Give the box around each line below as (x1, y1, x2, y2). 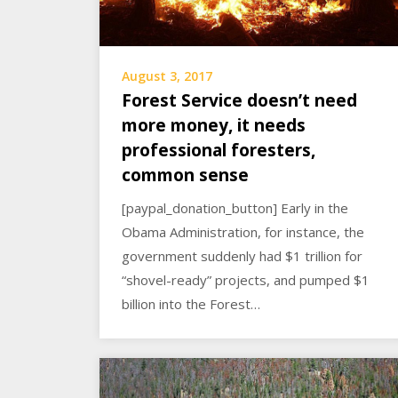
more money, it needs (122, 113, 306, 137)
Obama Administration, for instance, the (122, 222, 364, 241)
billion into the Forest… (122, 294, 260, 313)
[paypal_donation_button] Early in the (122, 198, 348, 217)
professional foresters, (122, 138, 315, 162)
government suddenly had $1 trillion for (122, 246, 362, 265)
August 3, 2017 (122, 67, 212, 84)
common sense (122, 163, 249, 187)
